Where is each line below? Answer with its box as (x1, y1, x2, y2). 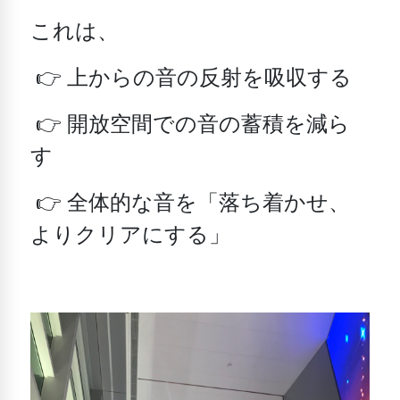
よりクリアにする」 (30, 220, 231, 253)
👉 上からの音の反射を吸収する (30, 62, 353, 96)
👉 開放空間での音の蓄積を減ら (30, 109, 351, 142)
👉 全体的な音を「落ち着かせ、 (30, 187, 351, 221)
